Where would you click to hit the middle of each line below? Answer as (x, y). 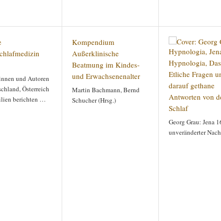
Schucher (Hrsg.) (94, 100)
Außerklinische (95, 53)
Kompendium (93, 42)
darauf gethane (192, 85)
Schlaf (178, 108)
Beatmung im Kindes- (106, 65)
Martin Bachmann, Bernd (106, 90)
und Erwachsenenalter (106, 76)
